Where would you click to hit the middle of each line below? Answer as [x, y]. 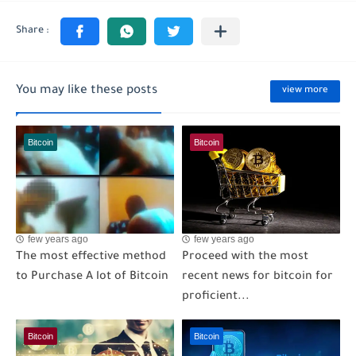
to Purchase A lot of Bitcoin [92, 277]
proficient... [216, 297]
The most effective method [91, 257]
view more [305, 91]
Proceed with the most [245, 257]
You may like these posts [87, 91]
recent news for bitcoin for [257, 277]
